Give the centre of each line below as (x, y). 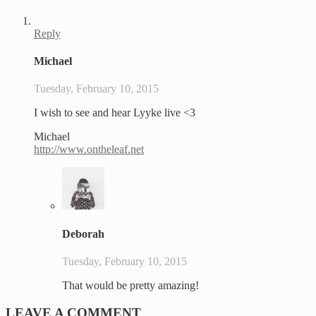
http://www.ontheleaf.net (89, 150)
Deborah (83, 233)
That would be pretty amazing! (130, 285)
